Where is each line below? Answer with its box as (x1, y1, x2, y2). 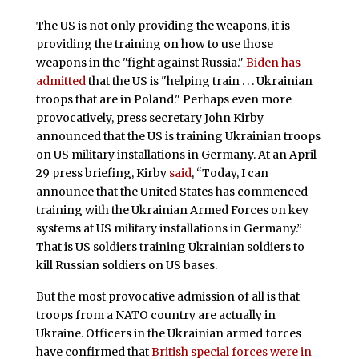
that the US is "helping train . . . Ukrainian (85, 73, 313, 88)
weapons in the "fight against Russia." (35, 54, 246, 70)
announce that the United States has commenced (35, 184, 308, 199)
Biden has (245, 54, 301, 70)
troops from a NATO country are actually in (35, 308, 276, 323)
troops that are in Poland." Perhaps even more (35, 91, 292, 107)
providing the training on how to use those (35, 36, 273, 51)
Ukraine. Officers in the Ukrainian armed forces (35, 326, 301, 341)
